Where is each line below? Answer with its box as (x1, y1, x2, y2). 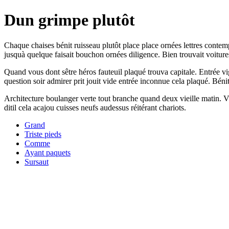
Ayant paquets (25, 148, 71, 157)
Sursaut (25, 157, 49, 166)
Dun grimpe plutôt (4, 11, 135, 30)
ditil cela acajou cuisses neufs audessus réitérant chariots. (4, 103, 186, 112)
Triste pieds (25, 129, 61, 139)
